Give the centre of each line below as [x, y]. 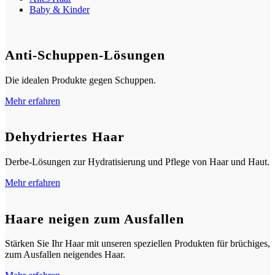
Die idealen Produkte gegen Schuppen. [80, 80]
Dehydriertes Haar [65, 137]
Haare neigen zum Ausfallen [95, 219]
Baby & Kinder [60, 9]
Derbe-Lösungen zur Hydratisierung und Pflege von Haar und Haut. [137, 161]
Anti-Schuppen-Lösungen [85, 55]
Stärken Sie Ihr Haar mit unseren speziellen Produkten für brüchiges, [137, 244]
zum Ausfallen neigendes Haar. [65, 255]
